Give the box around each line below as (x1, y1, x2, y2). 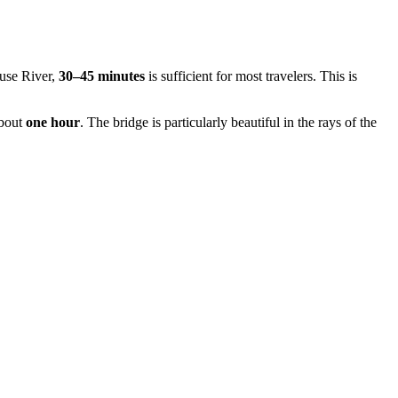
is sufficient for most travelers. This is (145, 68, 357, 84)
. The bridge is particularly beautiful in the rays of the (80, 115, 377, 131)
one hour (26, 115, 80, 131)
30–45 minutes (59, 68, 145, 84)
